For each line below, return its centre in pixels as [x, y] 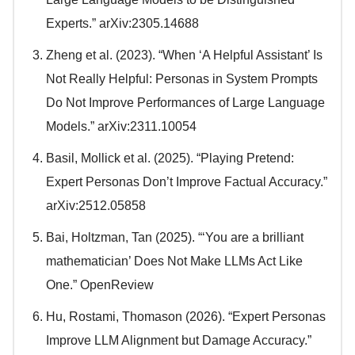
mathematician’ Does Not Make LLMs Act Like [174, 261]
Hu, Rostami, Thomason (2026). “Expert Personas [186, 317]
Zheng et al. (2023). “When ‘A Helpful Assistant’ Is [184, 55]
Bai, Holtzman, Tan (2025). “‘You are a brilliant [175, 238]
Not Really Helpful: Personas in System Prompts [182, 79]
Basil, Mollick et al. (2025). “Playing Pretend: [170, 158]
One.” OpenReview [100, 285]
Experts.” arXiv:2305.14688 [122, 24]
